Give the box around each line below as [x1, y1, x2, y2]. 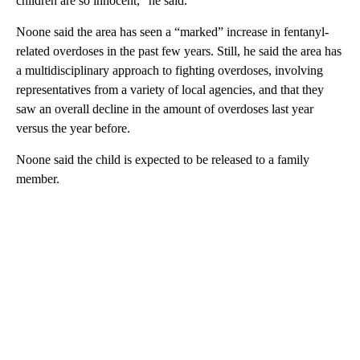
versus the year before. [16, 121, 130, 136]
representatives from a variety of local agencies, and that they [16, 83, 324, 97]
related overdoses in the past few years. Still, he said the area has [16, 44, 342, 59]
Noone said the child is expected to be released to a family [16, 153, 309, 167]
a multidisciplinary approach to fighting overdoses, [16, 63, 272, 78]
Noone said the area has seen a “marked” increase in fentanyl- [16, 25, 329, 39]
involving [275, 63, 323, 78]
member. [16, 172, 59, 186]
